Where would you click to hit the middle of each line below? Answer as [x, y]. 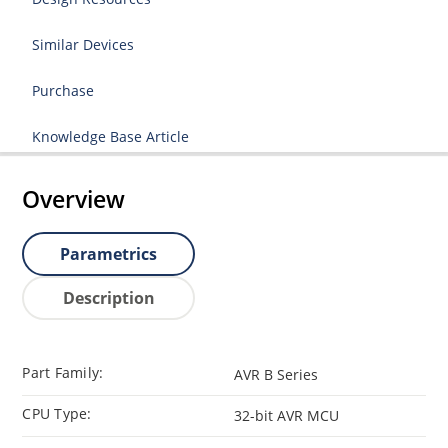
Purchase [63, 90]
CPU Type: [57, 413]
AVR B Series [276, 374]
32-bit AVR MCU [286, 415]
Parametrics [109, 254]
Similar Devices [83, 44]
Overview [74, 199]
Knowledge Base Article [111, 136]
